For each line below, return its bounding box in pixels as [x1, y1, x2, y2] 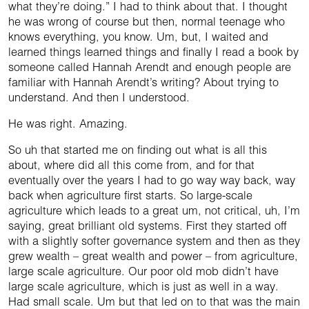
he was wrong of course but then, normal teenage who [8, 14, 285, 29]
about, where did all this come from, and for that [8, 158, 255, 172]
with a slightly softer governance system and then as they [8, 234, 300, 248]
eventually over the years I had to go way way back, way [8, 173, 295, 188]
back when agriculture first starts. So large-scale [8, 188, 252, 203]
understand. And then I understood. [8, 90, 190, 105]
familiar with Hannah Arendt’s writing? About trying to [8, 75, 279, 90]
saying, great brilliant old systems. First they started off [8, 219, 287, 233]
